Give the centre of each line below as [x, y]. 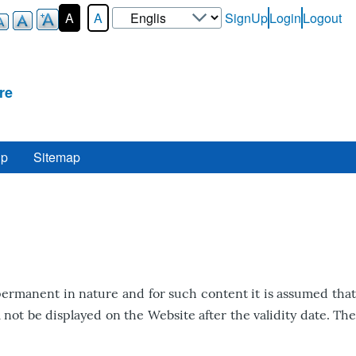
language [134, 43]
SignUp [246, 18]
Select [126, 14]
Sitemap [57, 157]
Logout [322, 18]
